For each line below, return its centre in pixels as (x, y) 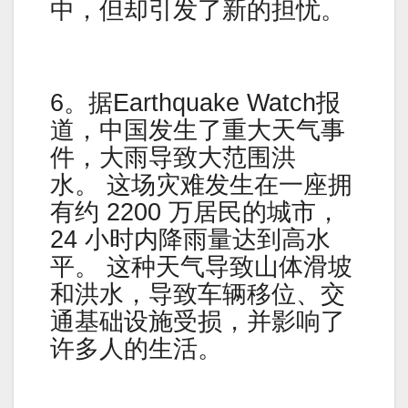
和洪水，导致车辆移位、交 (198, 294)
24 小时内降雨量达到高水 (190, 239)
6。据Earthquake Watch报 (195, 102)
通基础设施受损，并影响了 (198, 321)
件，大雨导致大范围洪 (173, 157)
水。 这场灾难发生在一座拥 (201, 184)
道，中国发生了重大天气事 (198, 130)
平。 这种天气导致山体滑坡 (201, 266)
